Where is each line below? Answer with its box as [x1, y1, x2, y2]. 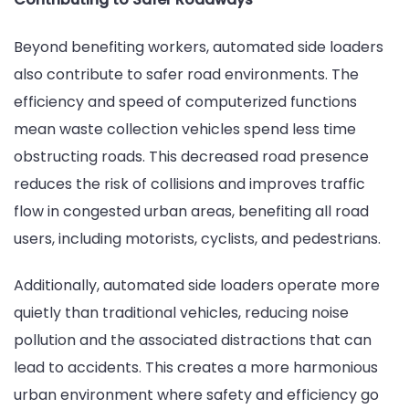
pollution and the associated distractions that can [14, 330, 372, 351]
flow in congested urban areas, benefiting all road [14, 200, 369, 222]
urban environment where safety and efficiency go [14, 384, 379, 406]
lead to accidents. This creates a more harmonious [14, 357, 378, 379]
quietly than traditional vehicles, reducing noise [14, 302, 349, 324]
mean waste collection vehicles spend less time [14, 118, 356, 140]
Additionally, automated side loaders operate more [14, 275, 380, 297]
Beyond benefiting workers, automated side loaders [14, 36, 383, 58]
